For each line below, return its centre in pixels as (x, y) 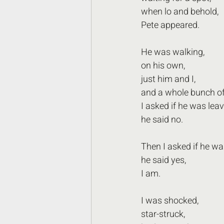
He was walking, (174, 52)
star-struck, (163, 214)
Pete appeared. (170, 25)
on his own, (163, 66)
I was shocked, (170, 201)
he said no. (162, 120)
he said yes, (164, 160)
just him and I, (169, 79)
